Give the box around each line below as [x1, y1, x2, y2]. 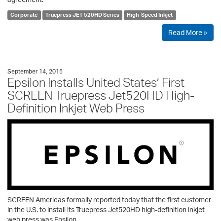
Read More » [168, 28, 207, 37]
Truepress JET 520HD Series [45, 11, 119, 19]
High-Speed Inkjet [127, 11, 173, 19]
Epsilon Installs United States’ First [7, 75, 184, 90]
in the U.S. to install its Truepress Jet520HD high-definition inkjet [7, 205, 205, 214]
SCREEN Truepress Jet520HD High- [7, 88, 194, 103]
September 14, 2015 [7, 68, 63, 75]
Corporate [10, 11, 38, 19]
